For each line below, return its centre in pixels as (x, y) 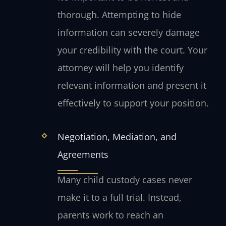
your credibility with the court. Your (132, 50)
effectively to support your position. (133, 103)
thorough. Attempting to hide (119, 15)
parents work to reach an (110, 215)
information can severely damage (128, 33)
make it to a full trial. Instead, (119, 197)
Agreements (83, 154)
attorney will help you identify (120, 68)
